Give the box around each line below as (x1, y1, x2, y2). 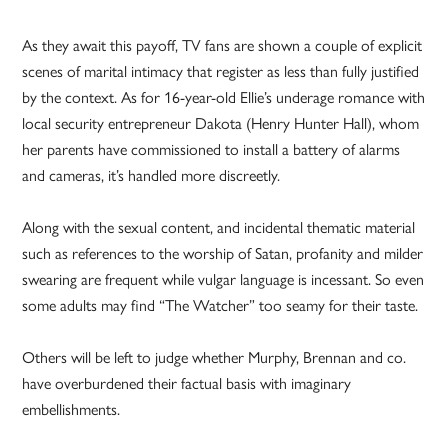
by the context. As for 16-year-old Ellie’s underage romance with (22, 88, 426, 108)
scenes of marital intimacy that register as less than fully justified (22, 62, 420, 82)
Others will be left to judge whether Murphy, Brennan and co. (22, 348, 407, 368)
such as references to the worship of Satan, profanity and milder (22, 244, 424, 264)
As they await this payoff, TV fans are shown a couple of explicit (22, 36, 423, 56)
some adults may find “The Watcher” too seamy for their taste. (22, 296, 419, 316)
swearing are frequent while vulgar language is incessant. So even (22, 270, 425, 290)
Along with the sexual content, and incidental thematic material (22, 218, 416, 238)
